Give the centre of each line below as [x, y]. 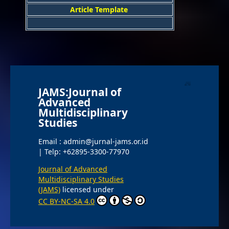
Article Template [100, 9]
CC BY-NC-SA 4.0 [66, 201]
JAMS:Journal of [79, 92]
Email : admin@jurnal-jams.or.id [93, 142]
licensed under [87, 190]
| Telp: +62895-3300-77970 [84, 152]
